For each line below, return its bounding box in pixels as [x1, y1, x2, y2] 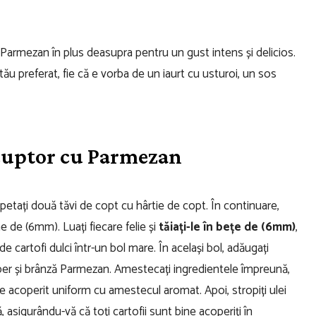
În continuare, [211, 195, 279, 216]
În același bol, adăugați [159, 238, 269, 258]
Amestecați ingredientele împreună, [114, 259, 290, 279]
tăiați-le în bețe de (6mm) [159, 217, 296, 237]
